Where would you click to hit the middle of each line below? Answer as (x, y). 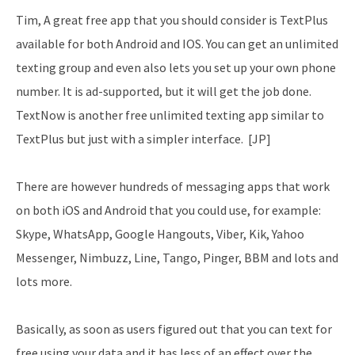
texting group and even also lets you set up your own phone (176, 68)
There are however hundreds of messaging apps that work (173, 187)
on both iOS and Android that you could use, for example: (168, 210)
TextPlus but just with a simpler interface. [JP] (143, 139)
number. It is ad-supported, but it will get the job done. (164, 92)
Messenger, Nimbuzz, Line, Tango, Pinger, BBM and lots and (177, 258)
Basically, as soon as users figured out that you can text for (174, 329)
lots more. (44, 282)
